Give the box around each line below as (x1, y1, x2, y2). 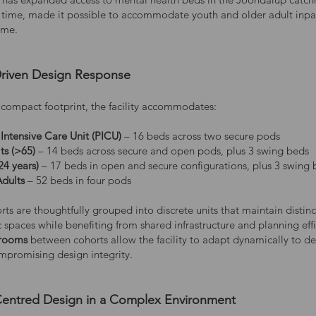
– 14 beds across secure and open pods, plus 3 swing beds (38, 144, 309, 157)
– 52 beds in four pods (28, 174, 131, 187)
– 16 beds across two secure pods (121, 129, 280, 142)
